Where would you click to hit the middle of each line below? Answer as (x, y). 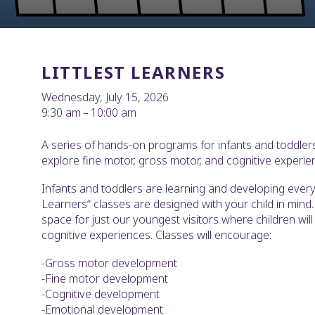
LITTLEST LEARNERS (134, 72)
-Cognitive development (101, 294)
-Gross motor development (109, 263)
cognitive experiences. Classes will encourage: (156, 235)
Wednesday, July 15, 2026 (105, 97)
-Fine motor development (105, 279)
